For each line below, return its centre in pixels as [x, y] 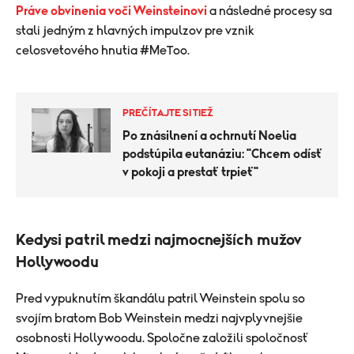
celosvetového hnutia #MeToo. [103, 50]
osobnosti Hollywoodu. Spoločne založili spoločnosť [162, 338]
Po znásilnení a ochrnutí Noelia [209, 136]
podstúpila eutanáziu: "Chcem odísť [222, 154]
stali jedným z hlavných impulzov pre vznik [135, 30]
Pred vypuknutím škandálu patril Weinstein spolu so [160, 298]
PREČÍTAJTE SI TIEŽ [168, 113]
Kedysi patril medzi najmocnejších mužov [158, 240]
